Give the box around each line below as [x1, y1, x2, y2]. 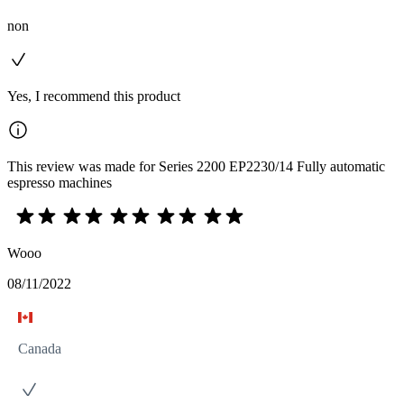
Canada [18, 340, 61, 356]
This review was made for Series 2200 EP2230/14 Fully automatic [7, 158, 385, 174]
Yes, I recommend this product [7, 87, 180, 104]
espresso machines [7, 174, 112, 190]
